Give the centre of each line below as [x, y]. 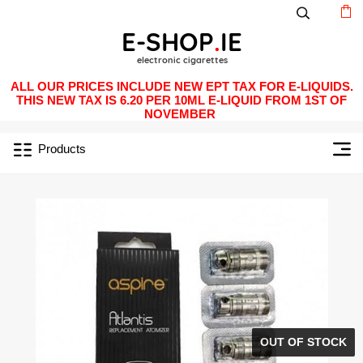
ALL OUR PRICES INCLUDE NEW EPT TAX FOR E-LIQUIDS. [181, 86]
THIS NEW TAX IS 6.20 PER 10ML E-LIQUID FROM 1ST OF [181, 100]
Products [62, 149]
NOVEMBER [181, 114]
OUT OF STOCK [303, 342]
